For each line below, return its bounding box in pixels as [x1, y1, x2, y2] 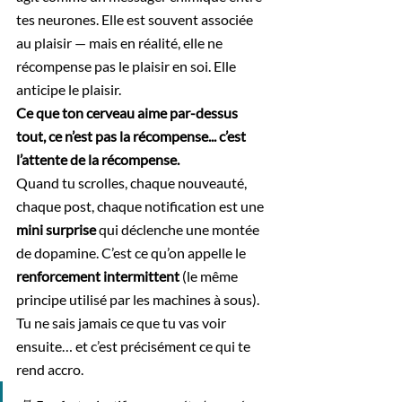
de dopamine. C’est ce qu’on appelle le [16, 243, 249, 261]
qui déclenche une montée [96, 220, 262, 238]
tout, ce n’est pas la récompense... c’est [16, 127, 249, 144]
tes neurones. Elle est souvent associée [16, 10, 256, 28]
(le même [179, 267, 240, 284]
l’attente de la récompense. [16, 150, 179, 168]
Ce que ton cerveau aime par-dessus [16, 103, 240, 121]
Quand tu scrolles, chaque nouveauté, [16, 173, 249, 191]
